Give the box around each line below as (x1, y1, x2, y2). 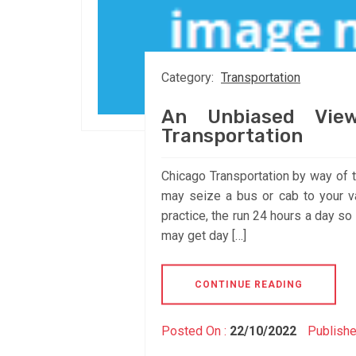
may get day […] (161, 227, 246, 243)
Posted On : (161, 323, 230, 339)
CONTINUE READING (195, 278, 303, 290)
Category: (161, 69, 217, 85)
